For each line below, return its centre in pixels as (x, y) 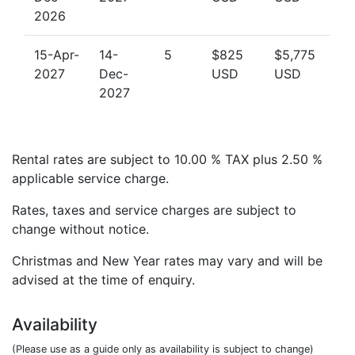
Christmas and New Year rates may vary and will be (167, 261)
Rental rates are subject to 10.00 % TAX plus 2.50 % (167, 160)
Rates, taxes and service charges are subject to (154, 210)
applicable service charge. (90, 179)
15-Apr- (57, 55)
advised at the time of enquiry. (103, 280)
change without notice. (80, 229)
